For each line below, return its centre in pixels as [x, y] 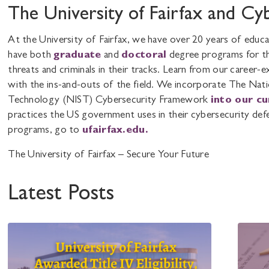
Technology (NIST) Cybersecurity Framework [109, 101]
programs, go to [45, 131]
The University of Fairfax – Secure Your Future [109, 155]
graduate [77, 56]
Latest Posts [61, 195]
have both [31, 56]
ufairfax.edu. [115, 131]
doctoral [144, 56]
